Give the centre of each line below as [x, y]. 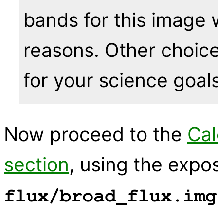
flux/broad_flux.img [110, 196]
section [36, 164]
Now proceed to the [96, 134]
